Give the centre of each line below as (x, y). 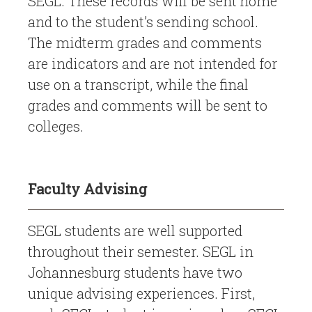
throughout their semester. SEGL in (141, 252)
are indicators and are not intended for (153, 64)
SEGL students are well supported (135, 231)
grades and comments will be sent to (148, 106)
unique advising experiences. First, (141, 294)
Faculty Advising (87, 189)
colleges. (56, 126)
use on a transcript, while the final (138, 85)
